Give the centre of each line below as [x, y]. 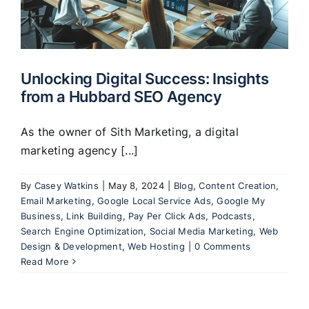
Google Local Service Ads [154, 200]
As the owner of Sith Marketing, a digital [130, 131]
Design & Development [71, 246]
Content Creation [238, 185]
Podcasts [232, 216]
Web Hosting [156, 246]
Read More [45, 261]
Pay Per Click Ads [167, 216]
